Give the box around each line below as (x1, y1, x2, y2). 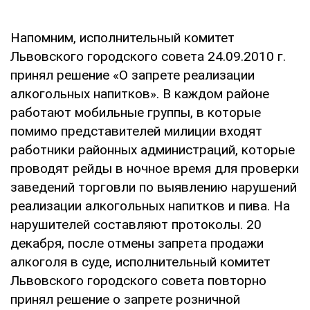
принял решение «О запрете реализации (10, 66, 255, 83)
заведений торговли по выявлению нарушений (10, 179, 297, 195)
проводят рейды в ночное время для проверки (10, 160, 299, 176)
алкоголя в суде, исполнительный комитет (10, 253, 271, 270)
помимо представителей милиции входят (10, 122, 262, 139)
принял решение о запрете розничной (10, 291, 240, 307)
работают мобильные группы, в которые (10, 104, 261, 120)
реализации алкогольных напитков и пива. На (10, 197, 290, 214)
